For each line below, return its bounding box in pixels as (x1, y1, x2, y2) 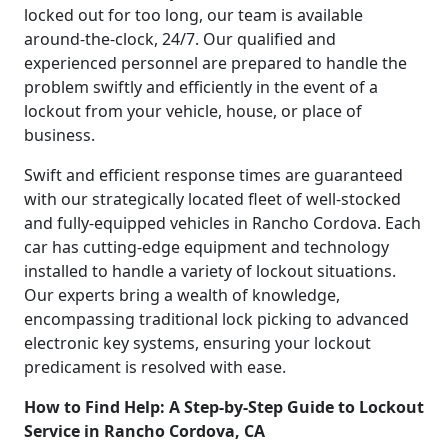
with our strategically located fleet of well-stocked (24, 187, 401, 210)
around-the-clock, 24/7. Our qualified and (24, 27, 336, 50)
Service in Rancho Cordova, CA (24, 419, 265, 442)
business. (24, 123, 95, 146)
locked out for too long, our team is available (24, 3, 363, 26)
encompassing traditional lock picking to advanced (24, 307, 409, 330)
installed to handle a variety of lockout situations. (24, 259, 396, 282)
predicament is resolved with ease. (24, 355, 286, 378)
